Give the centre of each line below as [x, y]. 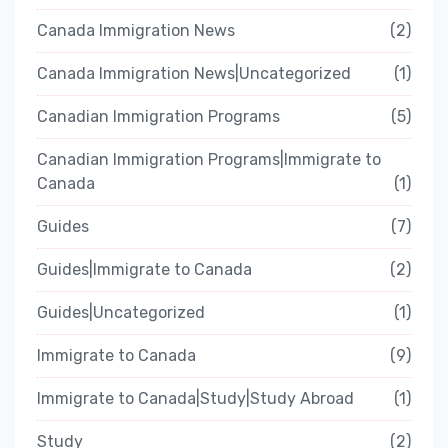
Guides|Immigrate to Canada [144, 270]
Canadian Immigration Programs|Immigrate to [209, 160]
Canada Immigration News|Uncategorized [194, 74]
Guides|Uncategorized [121, 313]
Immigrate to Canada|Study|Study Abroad [195, 399]
